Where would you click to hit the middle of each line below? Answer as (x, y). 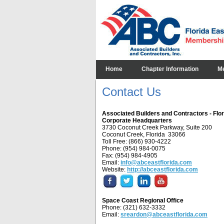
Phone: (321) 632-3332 (134, 207)
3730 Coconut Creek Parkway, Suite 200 (157, 127)
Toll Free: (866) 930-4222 (136, 141)
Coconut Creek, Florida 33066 (144, 134)
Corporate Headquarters (137, 120)
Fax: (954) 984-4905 (130, 155)
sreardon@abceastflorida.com (164, 214)
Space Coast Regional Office (143, 200)
